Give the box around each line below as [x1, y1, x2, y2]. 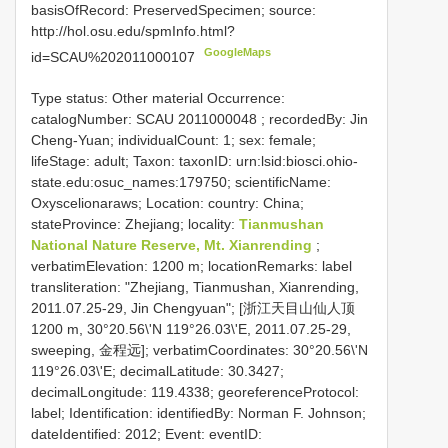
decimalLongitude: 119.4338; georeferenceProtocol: [31, 383, 359, 400]
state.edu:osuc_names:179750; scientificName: [31, 173, 331, 190]
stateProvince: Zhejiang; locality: [31, 215, 239, 232]
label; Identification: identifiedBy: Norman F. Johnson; [31, 404, 366, 421]
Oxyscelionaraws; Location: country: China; [31, 194, 304, 211]
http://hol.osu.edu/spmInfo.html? [31, 23, 235, 40]
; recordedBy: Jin [257, 110, 368, 127]
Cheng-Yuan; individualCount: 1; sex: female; [31, 131, 316, 148]
